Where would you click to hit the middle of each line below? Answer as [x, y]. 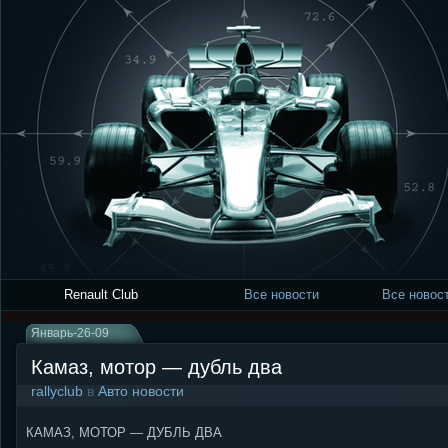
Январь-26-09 [70, 333]
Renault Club [101, 294]
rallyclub [57, 391]
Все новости [281, 294]
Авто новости [141, 391]
